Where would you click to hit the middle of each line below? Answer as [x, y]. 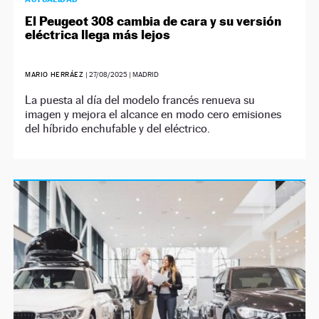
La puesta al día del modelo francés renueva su [140, 100]
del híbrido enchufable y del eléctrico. [118, 129]
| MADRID [143, 74]
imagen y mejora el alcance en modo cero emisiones [153, 114]
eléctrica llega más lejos [98, 35]
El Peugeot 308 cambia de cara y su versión [153, 21]
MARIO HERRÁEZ [56, 74]
